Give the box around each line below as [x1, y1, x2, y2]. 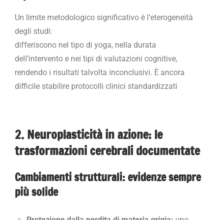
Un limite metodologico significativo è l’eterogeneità [15, 12, 193, 22]
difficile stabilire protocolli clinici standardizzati [15, 81, 177, 91]
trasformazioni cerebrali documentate [15, 142, 200, 159]
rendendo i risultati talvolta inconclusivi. [15, 67, 154, 77]
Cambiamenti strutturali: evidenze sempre [15, 169, 201, 185]
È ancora [154, 67, 185, 77]
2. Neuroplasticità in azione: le [15, 126, 163, 143]
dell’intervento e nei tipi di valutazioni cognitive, [15, 54, 177, 63]
